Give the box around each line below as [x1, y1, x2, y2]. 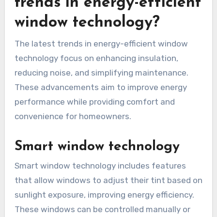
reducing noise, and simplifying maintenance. [14, 67, 188, 77]
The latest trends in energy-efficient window [14, 38, 188, 48]
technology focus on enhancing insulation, [14, 53, 178, 63]
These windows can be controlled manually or [14, 204, 190, 214]
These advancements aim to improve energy [14, 82, 187, 92]
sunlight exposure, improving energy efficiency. [14, 189, 194, 200]
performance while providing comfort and [14, 96, 175, 107]
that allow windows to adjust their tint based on [14, 175, 202, 185]
